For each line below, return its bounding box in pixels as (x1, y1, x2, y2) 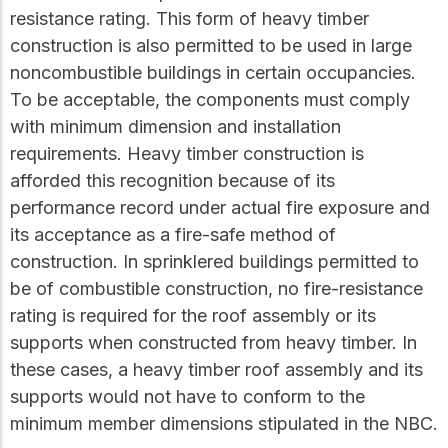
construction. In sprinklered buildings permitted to (10, 251, 419, 273)
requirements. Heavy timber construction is (10, 143, 364, 165)
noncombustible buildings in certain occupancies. (10, 62, 416, 84)
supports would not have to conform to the (10, 386, 365, 408)
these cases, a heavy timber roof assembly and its (10, 359, 423, 381)
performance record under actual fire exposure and (10, 197, 430, 219)
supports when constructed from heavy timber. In (10, 332, 417, 354)
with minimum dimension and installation (10, 116, 341, 138)
